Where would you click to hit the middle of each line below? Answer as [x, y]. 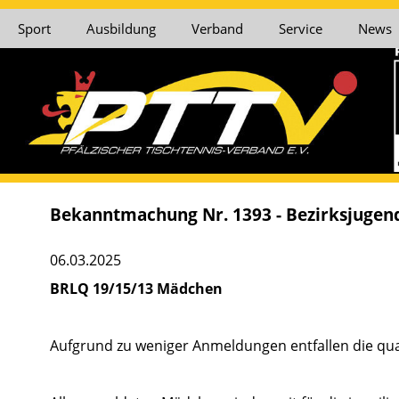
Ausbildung [121, 28]
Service [301, 28]
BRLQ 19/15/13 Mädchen [136, 289]
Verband [217, 28]
